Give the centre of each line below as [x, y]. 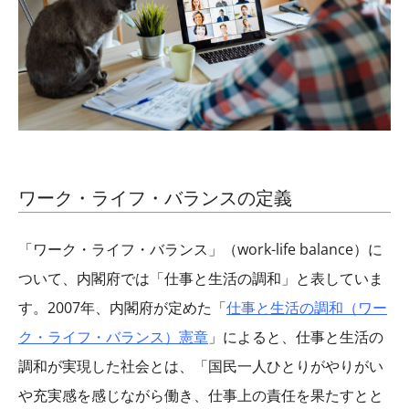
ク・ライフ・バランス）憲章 [113, 336]
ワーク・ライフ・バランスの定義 [155, 197]
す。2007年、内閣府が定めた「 [122, 307]
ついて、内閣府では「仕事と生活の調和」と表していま [201, 278]
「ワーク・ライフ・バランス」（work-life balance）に [200, 249]
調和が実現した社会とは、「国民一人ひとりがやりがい [201, 366]
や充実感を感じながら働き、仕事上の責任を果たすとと [201, 395]
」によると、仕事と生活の [296, 336]
